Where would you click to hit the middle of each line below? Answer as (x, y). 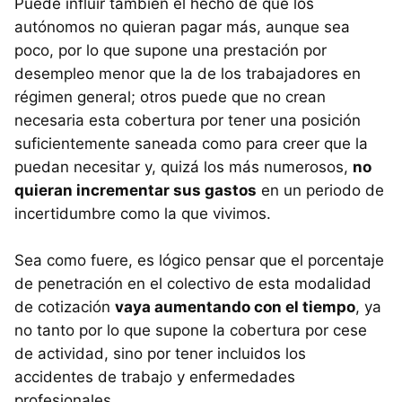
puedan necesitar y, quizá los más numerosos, (184, 167)
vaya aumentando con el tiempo (235, 307)
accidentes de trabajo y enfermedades (155, 377)
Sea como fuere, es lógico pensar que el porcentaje (199, 261)
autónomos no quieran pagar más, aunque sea (182, 27)
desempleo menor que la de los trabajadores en (188, 74)
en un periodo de (320, 191)
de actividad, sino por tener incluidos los (160, 354)
